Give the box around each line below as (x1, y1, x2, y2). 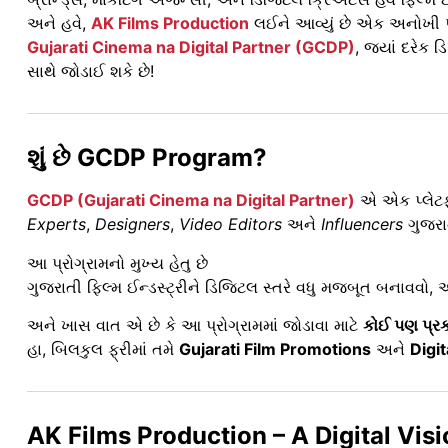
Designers (95, 214, 170, 235)
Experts (27, 214, 86, 235)
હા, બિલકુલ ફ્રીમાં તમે (27, 339, 179, 359)
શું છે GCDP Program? (27, 143, 267, 173)
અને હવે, (27, 13, 91, 34)
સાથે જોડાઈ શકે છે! (27, 61, 154, 82)
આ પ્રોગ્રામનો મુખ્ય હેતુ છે (27, 252, 208, 273)
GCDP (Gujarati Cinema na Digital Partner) (27, 190, 355, 211)
